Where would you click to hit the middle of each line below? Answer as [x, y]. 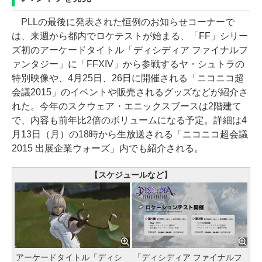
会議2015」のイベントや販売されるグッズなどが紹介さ [130, 92]
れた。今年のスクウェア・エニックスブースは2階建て [127, 106]
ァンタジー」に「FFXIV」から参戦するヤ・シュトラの [128, 64]
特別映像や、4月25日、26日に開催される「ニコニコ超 [128, 78]
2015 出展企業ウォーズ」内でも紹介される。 [108, 148]
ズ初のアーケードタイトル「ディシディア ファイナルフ [130, 50]
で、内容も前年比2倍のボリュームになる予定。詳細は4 [129, 120]
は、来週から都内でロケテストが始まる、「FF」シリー [130, 36]
